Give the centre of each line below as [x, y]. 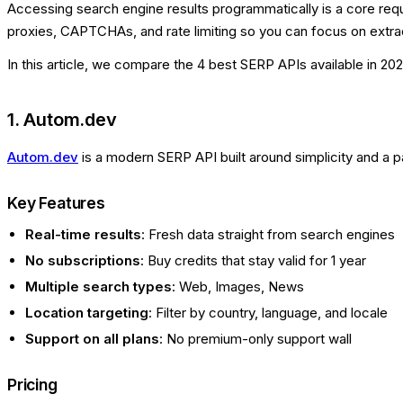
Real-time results [83, 235]
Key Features [56, 203]
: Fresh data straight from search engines [268, 235]
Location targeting [87, 313]
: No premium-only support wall [255, 339]
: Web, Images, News [238, 287]
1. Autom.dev [62, 120]
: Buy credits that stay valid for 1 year [253, 261]
